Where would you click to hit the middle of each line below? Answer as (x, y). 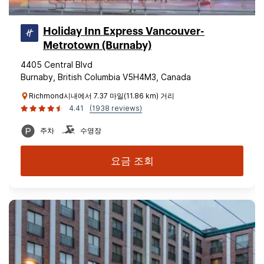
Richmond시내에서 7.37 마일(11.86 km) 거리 (102, 96)
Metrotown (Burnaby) (97, 45)
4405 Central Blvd (57, 65)
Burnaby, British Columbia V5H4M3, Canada (106, 77)
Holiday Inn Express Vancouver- (124, 31)
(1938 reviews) (116, 108)
